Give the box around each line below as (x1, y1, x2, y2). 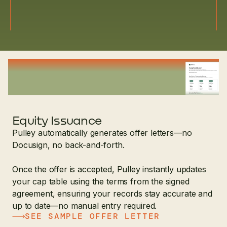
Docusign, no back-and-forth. (12, 140, 125, 150)
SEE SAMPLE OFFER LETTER (25, 211, 160, 222)
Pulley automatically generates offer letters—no (12, 128, 192, 138)
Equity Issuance (12, 112, 102, 128)
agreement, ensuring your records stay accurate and (12, 188, 212, 199)
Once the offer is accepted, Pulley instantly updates (12, 164, 206, 175)
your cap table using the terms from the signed (12, 176, 190, 187)
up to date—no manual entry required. (12, 201, 157, 211)
